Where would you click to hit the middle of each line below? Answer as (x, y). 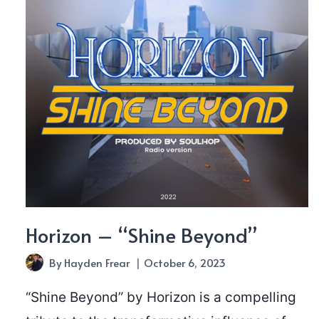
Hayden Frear (97, 263)
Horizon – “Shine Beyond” (141, 235)
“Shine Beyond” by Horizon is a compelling (161, 298)
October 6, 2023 (185, 263)
